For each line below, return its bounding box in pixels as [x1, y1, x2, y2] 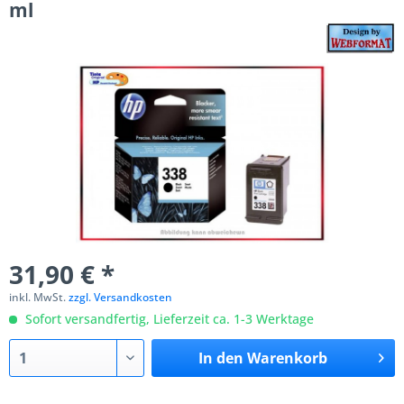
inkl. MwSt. [9, 289, 69, 305]
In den [197, 348, 243, 368]
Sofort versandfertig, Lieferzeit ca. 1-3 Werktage [22, 310, 314, 327]
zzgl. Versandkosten [69, 289, 172, 305]
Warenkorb [246, 348, 327, 368]
